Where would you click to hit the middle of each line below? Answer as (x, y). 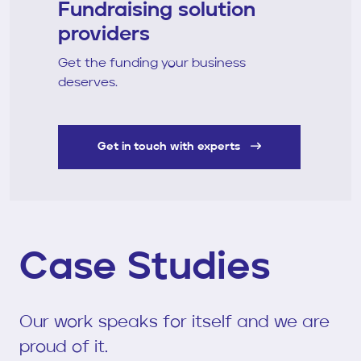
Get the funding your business (152, 64)
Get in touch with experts (170, 147)
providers (104, 35)
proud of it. (64, 347)
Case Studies (145, 268)
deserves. (88, 83)
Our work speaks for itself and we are (174, 322)
